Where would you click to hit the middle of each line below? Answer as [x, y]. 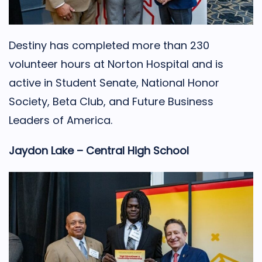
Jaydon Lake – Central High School [99, 150]
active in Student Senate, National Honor [114, 82]
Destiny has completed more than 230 [109, 45]
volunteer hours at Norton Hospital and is [116, 64]
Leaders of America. [61, 120]
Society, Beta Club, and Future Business [111, 101]
